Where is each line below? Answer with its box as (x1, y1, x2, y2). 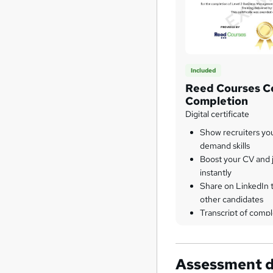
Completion (185, 94, 249, 108)
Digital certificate (185, 108, 250, 120)
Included (191, 66, 216, 74)
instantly (200, 167, 232, 179)
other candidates (200, 194, 264, 205)
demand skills (200, 140, 250, 152)
